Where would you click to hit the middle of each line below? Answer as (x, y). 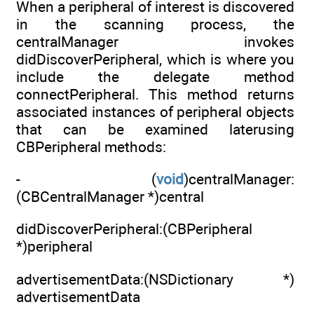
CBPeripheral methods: (91, 146)
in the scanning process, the (155, 24)
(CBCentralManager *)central (110, 196)
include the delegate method (155, 76)
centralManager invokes (155, 41)
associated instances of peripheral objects (155, 111)
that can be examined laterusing (155, 129)
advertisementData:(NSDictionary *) (155, 279)
